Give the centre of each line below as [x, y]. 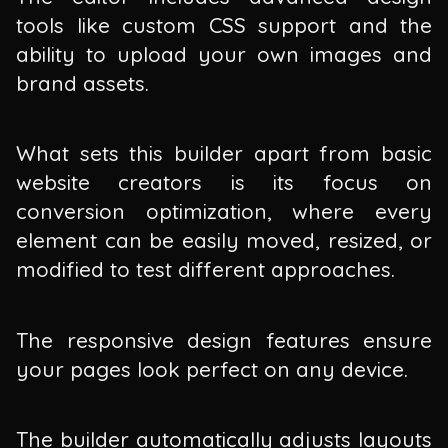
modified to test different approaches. [205, 269]
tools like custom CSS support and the [224, 24]
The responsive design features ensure [224, 339]
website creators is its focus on [224, 182]
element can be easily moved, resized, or [224, 240]
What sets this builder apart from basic [224, 153]
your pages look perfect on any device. [212, 368]
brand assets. [82, 82]
